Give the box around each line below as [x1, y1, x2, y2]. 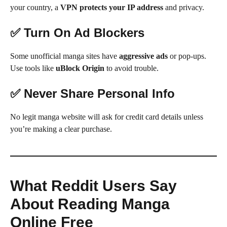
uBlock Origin [56, 63, 104, 72]
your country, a [10, 3, 60, 12]
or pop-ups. [168, 51, 206, 60]
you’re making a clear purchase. [10, 124, 112, 133]
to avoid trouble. [104, 63, 159, 72]
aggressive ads [119, 51, 168, 60]
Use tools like [10, 63, 56, 72]
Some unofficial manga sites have [10, 51, 119, 60]
